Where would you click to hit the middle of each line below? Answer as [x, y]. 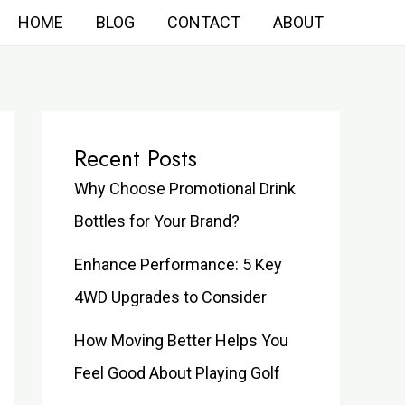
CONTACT [204, 22]
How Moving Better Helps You [181, 340]
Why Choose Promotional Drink [185, 188]
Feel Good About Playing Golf [177, 373]
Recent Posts [136, 158]
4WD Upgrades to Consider [170, 297]
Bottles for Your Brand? [157, 221]
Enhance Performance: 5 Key [178, 264]
